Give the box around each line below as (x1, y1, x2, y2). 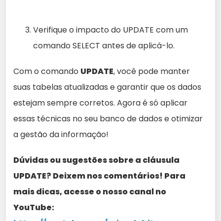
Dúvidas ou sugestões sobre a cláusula (13, 154, 180, 166)
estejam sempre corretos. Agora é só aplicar (13, 97, 187, 109)
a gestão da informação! (13, 129, 109, 140)
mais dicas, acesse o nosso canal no (13, 186, 166, 197)
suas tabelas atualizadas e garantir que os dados (13, 81, 201, 93)
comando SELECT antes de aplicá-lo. (33, 40, 175, 51)
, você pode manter (113, 66, 190, 77)
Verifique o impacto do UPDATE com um (33, 24, 188, 36)
